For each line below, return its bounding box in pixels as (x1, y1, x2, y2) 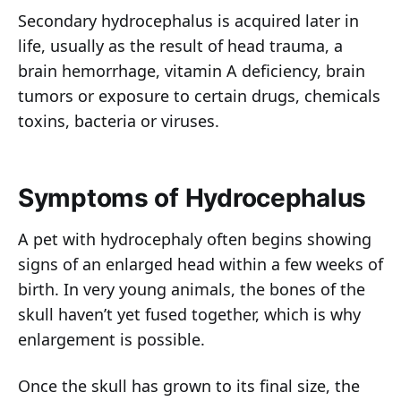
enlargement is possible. (18, 328, 205, 351)
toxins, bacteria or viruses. (18, 110, 219, 132)
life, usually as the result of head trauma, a (18, 35, 343, 57)
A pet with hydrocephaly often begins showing (18, 228, 371, 251)
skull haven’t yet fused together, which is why (18, 303, 361, 326)
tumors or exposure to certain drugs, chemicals (18, 85, 380, 107)
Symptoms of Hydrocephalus (18, 183, 366, 214)
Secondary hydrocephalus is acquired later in (18, 10, 359, 32)
